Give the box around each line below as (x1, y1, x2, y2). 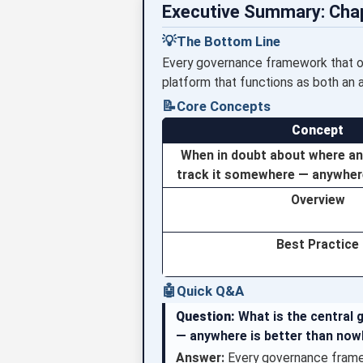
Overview (290, 192, 345, 208)
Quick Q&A (176, 283, 244, 300)
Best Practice (276, 237, 360, 253)
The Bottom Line (176, 33, 280, 50)
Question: (176, 308, 236, 324)
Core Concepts (176, 97, 271, 114)
